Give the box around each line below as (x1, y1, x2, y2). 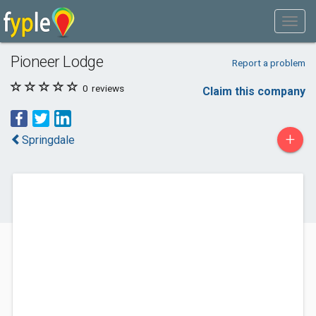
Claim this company (202, 85, 305, 98)
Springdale (22, 133, 75, 147)
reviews (90, 83, 124, 94)
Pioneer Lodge (11, 52, 104, 71)
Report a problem (231, 57, 305, 68)
